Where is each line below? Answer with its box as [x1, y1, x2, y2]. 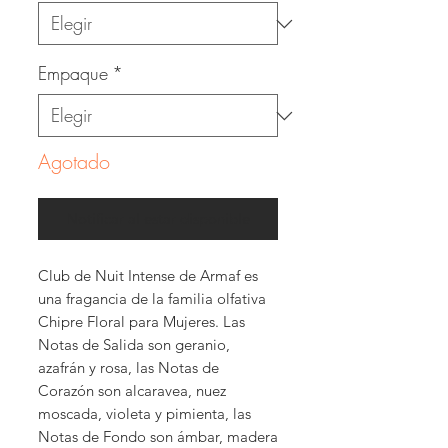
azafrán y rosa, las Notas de [38, 358, 219, 377]
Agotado [38, 148, 110, 175]
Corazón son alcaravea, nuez [38, 381, 226, 400]
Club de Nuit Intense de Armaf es [38, 266, 258, 285]
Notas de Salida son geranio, [38, 335, 230, 354]
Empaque [38, 61, 108, 85]
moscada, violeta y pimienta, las [38, 404, 251, 423]
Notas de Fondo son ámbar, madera [38, 427, 278, 446]
